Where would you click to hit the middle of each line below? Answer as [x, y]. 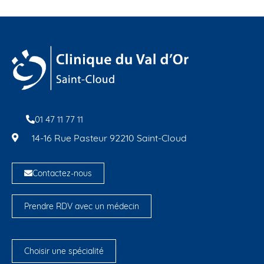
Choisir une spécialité [64, 251]
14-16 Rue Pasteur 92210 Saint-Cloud [109, 138]
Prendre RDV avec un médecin [82, 206]
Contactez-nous [62, 173]
